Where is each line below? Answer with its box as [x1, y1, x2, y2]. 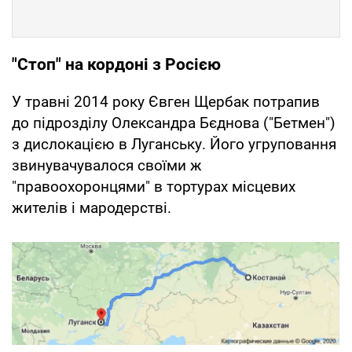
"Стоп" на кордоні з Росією [12, 55, 221, 75]
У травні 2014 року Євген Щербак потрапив [12, 93, 320, 112]
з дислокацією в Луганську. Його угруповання [12, 135, 336, 154]
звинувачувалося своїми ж [12, 156, 202, 175]
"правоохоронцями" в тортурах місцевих [12, 178, 295, 196]
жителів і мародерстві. [12, 199, 171, 218]
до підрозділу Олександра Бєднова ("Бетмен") [12, 114, 335, 133]
